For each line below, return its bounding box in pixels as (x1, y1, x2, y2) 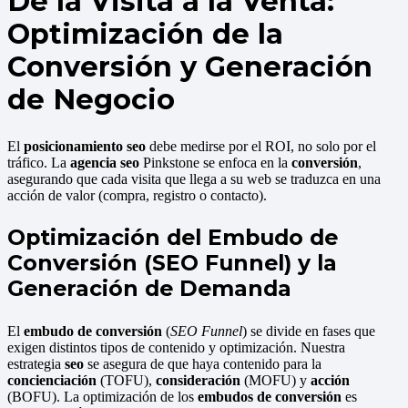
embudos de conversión (198, 389, 342, 405)
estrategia (7, 356, 65, 372)
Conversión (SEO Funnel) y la (7, 250, 337, 277)
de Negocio (7, 82, 175, 117)
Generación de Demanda (7, 275, 291, 302)
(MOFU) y (240, 372, 311, 389)
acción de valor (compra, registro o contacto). (7, 187, 267, 203)
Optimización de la (7, 16, 283, 51)
